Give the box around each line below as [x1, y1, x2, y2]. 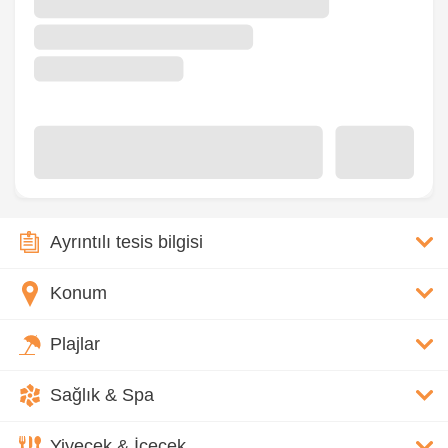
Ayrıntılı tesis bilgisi [50, 232, 203, 253]
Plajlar [50, 334, 100, 355]
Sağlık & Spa [50, 385, 154, 406]
